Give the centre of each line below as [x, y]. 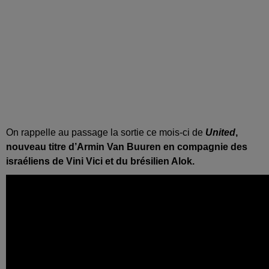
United [220, 133]
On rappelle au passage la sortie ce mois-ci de [104, 133]
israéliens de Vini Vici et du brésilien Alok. [100, 162]
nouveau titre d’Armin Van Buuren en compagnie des [127, 147]
